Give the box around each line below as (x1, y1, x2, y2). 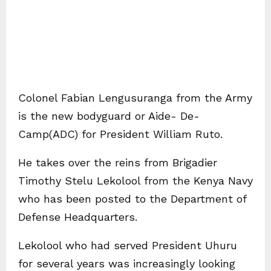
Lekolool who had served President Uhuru (18, 239, 237, 252)
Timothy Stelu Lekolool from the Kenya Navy (18, 174, 253, 188)
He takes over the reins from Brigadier (18, 156, 217, 169)
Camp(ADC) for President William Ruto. (18, 128, 223, 141)
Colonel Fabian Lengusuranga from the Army (18, 91, 252, 105)
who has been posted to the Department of (18, 192, 246, 206)
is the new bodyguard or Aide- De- (18, 109, 200, 123)
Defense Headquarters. (18, 211, 137, 224)
